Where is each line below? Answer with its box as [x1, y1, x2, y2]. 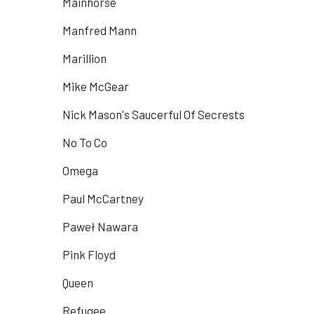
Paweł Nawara [62, 219, 138, 234]
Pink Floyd [62, 247, 116, 262]
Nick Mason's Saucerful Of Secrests [62, 107, 245, 122]
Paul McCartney [62, 191, 144, 206]
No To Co [62, 135, 107, 150]
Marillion [62, 51, 107, 66]
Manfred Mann [62, 23, 137, 38]
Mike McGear [62, 79, 129, 94]
